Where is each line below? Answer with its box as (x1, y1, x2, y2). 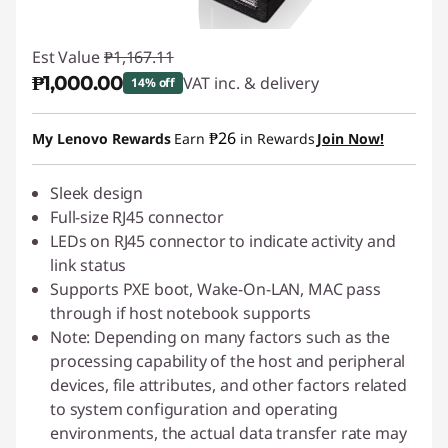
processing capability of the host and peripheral (50, 350, 406, 372)
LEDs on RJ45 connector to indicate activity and (50, 230, 396, 252)
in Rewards (236, 129, 315, 148)
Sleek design (50, 182, 144, 204)
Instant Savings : (49, 110, 175, 132)
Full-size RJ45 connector (50, 206, 225, 228)
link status (50, 254, 127, 276)
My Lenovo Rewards (32, 129, 171, 148)
